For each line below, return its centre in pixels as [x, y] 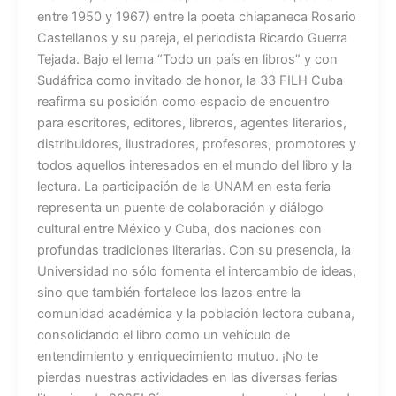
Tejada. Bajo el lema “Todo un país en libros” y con [187, 59]
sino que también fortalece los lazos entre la [168, 292]
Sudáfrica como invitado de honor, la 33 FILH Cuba [190, 80]
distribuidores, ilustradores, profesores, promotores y [196, 144]
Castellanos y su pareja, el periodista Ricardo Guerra [192, 38]
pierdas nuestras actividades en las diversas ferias [187, 377]
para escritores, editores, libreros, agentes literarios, [191, 122]
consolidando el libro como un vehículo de [163, 335]
